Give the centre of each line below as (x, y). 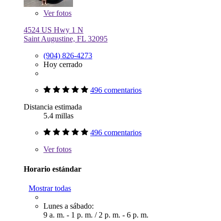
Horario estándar (53, 169)
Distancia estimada (53, 107)
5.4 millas (58, 116)
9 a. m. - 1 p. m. (69, 215)
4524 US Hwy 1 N (54, 30)
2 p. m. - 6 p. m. (124, 215)
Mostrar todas (50, 188)
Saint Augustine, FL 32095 (66, 39)
